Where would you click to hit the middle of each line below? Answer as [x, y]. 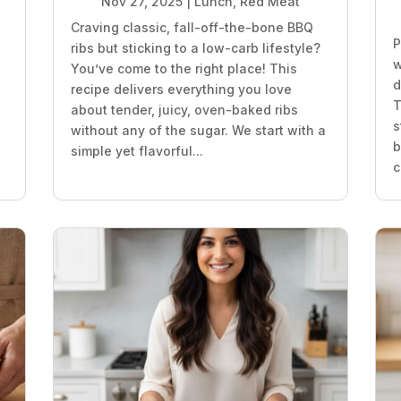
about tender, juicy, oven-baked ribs [184, 110]
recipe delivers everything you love [181, 90]
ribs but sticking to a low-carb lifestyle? [195, 48]
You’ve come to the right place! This [183, 69]
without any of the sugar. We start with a [198, 131]
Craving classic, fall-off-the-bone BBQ [192, 28]
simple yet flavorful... [137, 151]
